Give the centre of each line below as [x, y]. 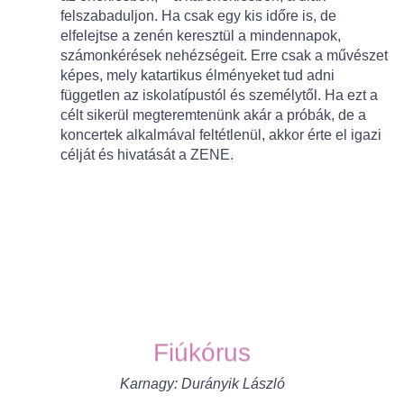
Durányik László [231, 383]
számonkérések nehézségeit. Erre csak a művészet [224, 55]
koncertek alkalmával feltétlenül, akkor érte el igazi [221, 134]
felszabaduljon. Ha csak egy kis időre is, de [198, 15]
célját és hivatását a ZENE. [147, 154]
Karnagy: [148, 383]
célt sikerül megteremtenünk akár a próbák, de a [213, 115]
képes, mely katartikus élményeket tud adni [197, 75]
